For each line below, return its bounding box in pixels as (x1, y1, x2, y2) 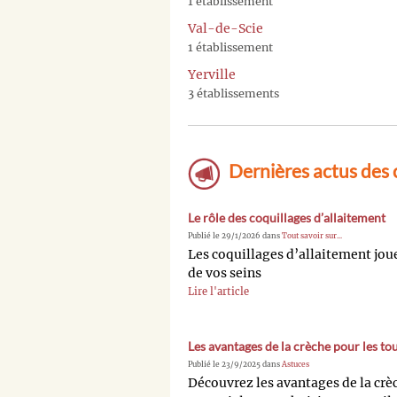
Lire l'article (188, 285, 249, 299)
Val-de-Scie (188, 20, 263, 37)
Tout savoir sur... (282, 231, 342, 241)
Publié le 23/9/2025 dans (188, 360, 282, 370)
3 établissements (188, 87, 279, 101)
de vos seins (188, 265, 261, 282)
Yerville (188, 66, 236, 83)
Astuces (282, 360, 309, 370)
